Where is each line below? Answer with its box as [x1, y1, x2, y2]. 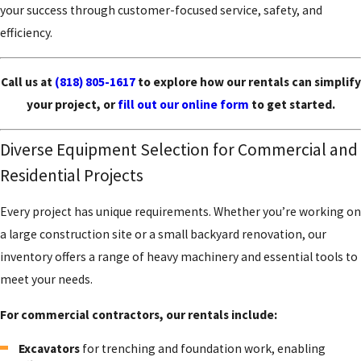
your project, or [26, 97, 118, 113]
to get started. [248, 97, 335, 113]
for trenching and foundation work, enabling [80, 341, 326, 357]
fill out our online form [117, 97, 249, 113]
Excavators [19, 341, 81, 357]
